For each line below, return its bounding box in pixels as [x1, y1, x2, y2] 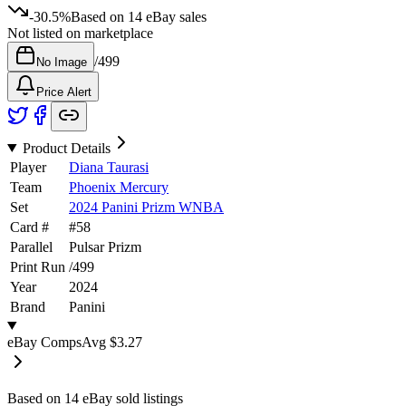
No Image [36, 54, 87, 69]
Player [10, 159, 46, 175]
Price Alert [36, 84, 92, 99]
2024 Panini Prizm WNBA [69, 198, 224, 215]
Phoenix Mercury [69, 179, 169, 195]
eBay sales [142, 8, 207, 24]
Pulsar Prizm [69, 238, 141, 255]
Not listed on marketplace [7, 24, 153, 41]
